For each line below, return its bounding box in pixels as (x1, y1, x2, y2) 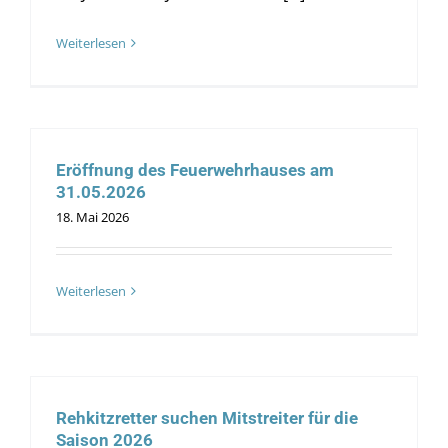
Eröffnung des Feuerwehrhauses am (55, 160, 334, 181)
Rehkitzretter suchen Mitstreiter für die (55, 408, 358, 429)
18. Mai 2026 (55, 208, 129, 227)
